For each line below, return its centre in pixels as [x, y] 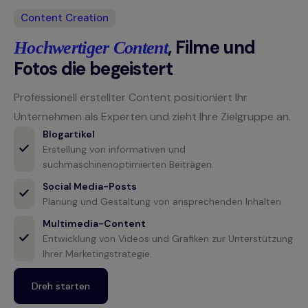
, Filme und [211, 48]
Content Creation [65, 18]
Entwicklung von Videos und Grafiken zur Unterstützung [168, 239]
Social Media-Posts [90, 187]
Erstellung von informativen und [114, 150]
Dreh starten [61, 286]
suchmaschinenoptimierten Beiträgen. [128, 165]
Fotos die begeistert [93, 69]
